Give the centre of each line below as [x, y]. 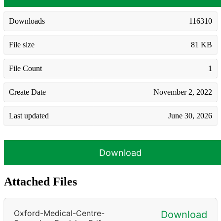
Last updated [29, 115]
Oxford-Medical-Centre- [59, 213]
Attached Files [40, 181]
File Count [25, 68]
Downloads [27, 21]
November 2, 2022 [183, 92]
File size [22, 44]
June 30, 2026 [190, 115]
